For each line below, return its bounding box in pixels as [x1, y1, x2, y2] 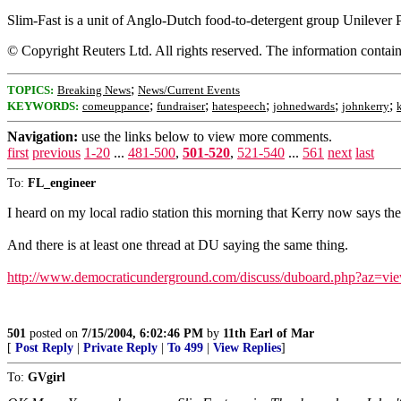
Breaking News [57, 83, 131, 97]
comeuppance [82, 99, 149, 113]
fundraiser [157, 99, 205, 113]
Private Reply [83, 341, 158, 354]
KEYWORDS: [7, 99, 79, 113]
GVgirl [28, 371, 65, 384]
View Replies [213, 341, 281, 354]
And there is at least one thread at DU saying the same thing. [7, 237, 348, 252]
